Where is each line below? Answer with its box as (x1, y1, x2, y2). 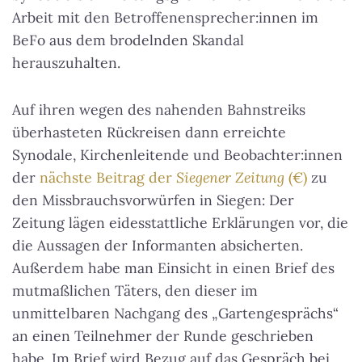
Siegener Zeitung (176, 168, 284, 187)
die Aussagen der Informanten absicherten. (12, 236, 303, 255)
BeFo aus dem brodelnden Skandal (12, 31, 244, 50)
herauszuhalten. (12, 53, 120, 73)
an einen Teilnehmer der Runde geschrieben (12, 326, 314, 346)
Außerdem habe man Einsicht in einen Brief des (12, 259, 335, 278)
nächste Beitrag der (40, 168, 176, 187)
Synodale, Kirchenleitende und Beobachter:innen (12, 145, 343, 165)
